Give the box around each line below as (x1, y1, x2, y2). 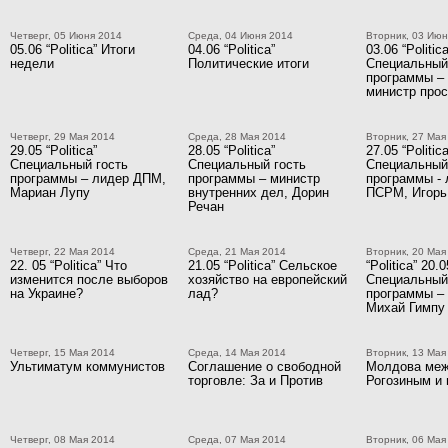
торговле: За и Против (188, 373, 323, 388)
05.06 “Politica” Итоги (10, 42, 135, 57)
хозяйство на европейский (188, 272, 347, 287)
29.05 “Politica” (10, 143, 97, 158)
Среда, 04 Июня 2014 (188, 30, 293, 41)
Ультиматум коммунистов (10, 359, 165, 374)
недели (10, 56, 54, 71)
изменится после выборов (10, 272, 168, 287)
